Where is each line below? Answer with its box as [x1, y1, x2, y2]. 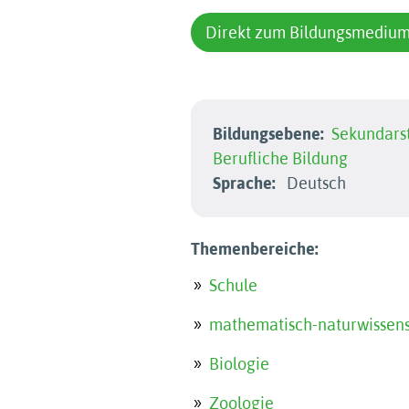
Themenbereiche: [191, 239, 319, 258]
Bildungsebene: [213, 124, 324, 143]
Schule [209, 276, 257, 295]
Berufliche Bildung [213, 149, 348, 168]
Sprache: [213, 173, 276, 193]
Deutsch [283, 173, 346, 193]
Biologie [209, 354, 269, 373]
